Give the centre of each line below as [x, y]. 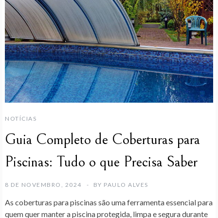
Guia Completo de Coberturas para [102, 139]
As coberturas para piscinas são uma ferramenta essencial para [109, 202]
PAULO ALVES [126, 184]
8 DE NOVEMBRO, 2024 [43, 184]
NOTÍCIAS [21, 118]
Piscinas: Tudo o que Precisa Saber [101, 162]
